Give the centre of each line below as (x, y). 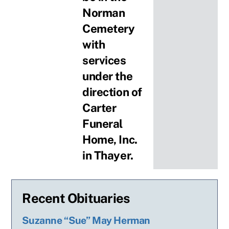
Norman (104, 13)
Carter (99, 108)
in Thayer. (108, 155)
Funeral (102, 123)
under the (108, 76)
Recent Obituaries (76, 198)
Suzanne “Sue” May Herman (86, 220)
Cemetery (109, 28)
